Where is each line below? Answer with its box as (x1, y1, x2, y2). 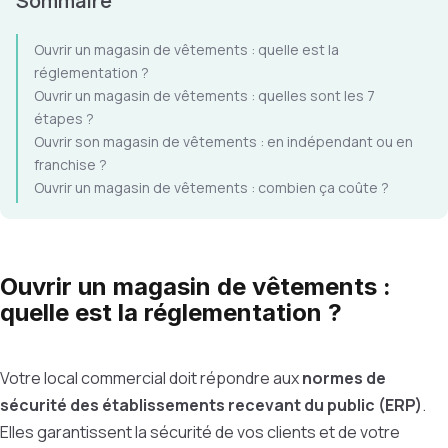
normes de (302, 367, 386, 389)
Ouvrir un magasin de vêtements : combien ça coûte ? (34, 178, 389, 197)
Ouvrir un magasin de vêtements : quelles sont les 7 (34, 86, 375, 105)
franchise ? (34, 155, 107, 174)
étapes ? (34, 109, 94, 128)
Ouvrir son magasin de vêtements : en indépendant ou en (34, 132, 413, 151)
